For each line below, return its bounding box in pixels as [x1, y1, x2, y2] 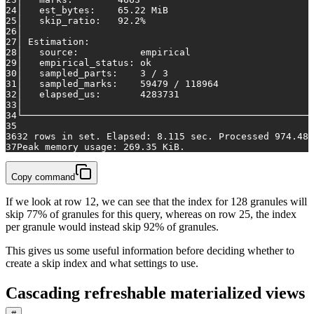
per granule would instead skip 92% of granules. [6, 221, 219, 233]
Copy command [11, 172, 75, 183]
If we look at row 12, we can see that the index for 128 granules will [6, 196, 307, 208]
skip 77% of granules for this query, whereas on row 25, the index [6, 208, 296, 221]
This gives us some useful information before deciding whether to [6, 245, 294, 257]
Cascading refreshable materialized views [6, 284, 305, 303]
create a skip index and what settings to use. [6, 257, 198, 270]
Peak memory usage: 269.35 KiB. [17, 142, 185, 153]
